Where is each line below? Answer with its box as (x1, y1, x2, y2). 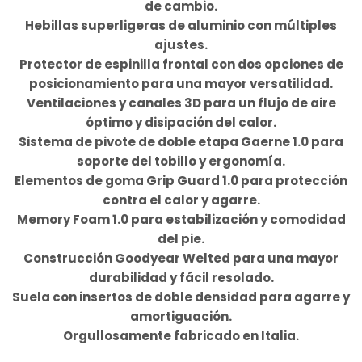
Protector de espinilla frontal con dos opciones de (19, 56, 343, 74)
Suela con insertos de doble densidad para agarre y (12, 288, 350, 306)
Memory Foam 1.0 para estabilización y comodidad (16, 211, 346, 229)
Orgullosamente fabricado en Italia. (63, 327, 299, 345)
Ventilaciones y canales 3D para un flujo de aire (26, 95, 336, 112)
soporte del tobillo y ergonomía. (77, 153, 285, 170)
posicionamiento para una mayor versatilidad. (29, 75, 333, 93)
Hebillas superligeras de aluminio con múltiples (25, 17, 337, 35)
